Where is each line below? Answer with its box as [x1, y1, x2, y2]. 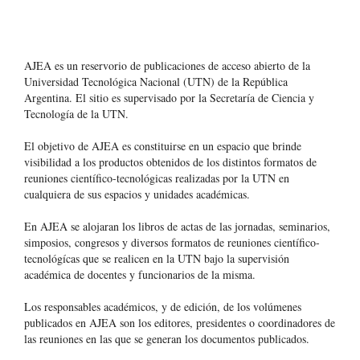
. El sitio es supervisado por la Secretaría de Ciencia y [69, 90, 314, 106]
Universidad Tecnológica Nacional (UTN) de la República [24, 74, 288, 90]
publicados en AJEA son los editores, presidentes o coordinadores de [24, 315, 335, 331]
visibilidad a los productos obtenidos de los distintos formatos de [24, 154, 317, 170]
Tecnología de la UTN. [24, 106, 133, 122]
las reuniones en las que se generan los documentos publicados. [24, 331, 309, 347]
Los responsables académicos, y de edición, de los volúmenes [24, 299, 301, 315]
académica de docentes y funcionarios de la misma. [24, 267, 260, 283]
